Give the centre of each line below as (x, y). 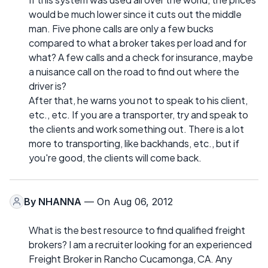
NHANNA (60, 201)
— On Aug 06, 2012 (127, 201)
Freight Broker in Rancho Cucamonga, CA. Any (130, 258)
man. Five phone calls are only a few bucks (121, 28)
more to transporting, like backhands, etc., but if (134, 143)
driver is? (48, 86)
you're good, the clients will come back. (115, 157)
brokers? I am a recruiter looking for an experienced (140, 244)
